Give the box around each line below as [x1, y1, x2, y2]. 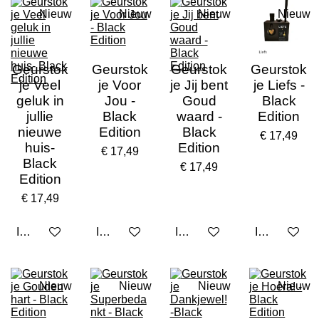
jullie [26, 108, 54, 124]
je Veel [19, 77, 61, 93]
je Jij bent [170, 77, 229, 93]
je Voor [98, 77, 142, 93]
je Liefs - [253, 77, 305, 93]
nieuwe [18, 124, 63, 140]
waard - [176, 108, 222, 124]
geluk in [16, 93, 64, 108]
